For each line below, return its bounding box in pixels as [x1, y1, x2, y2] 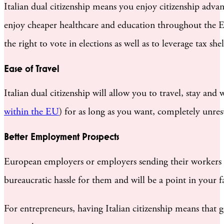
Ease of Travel [4, 62, 59, 74]
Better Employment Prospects [4, 131, 119, 143]
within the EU [4, 105, 59, 118]
